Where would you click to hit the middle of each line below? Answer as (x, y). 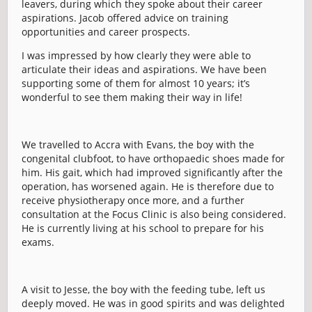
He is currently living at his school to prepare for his (143, 228)
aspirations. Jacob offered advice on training (125, 18)
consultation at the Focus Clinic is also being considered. (154, 214)
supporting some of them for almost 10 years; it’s (136, 83)
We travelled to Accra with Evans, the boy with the (138, 145)
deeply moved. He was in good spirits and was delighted (153, 303)
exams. (38, 242)
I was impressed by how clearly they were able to (136, 55)
